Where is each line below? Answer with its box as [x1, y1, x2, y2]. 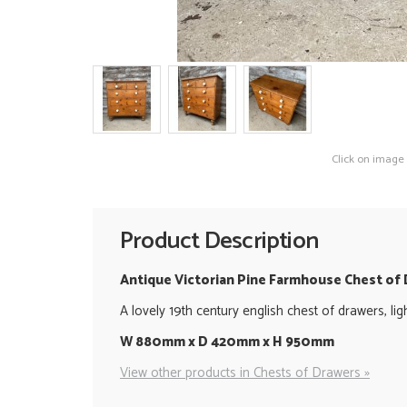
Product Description [120, 222, 319, 262]
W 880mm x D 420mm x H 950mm [120, 330, 337, 353]
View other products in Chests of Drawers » [120, 361, 370, 384]
